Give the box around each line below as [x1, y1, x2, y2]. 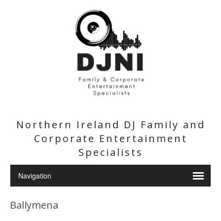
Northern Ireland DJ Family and [16, 118, 205, 131]
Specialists [78, 146, 143, 159]
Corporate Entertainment [34, 132, 187, 145]
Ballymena [10, 198, 58, 212]
